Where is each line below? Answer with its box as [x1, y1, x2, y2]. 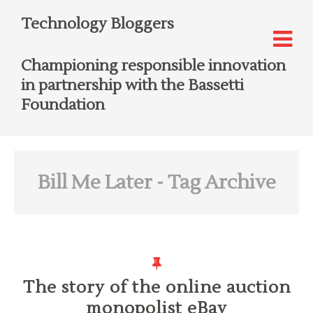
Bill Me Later [37, 170, 152, 195]
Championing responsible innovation [21, 56, 286, 75]
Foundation [21, 95, 105, 115]
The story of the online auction [22, 277, 291, 298]
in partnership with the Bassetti [21, 75, 244, 95]
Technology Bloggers [21, 14, 174, 34]
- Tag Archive [152, 170, 276, 195]
